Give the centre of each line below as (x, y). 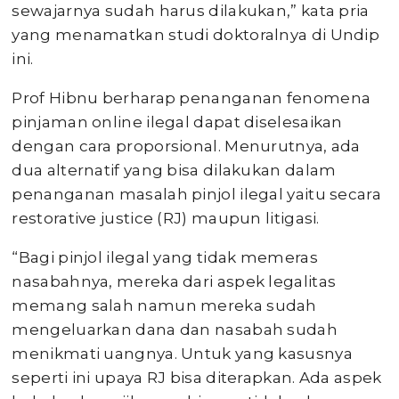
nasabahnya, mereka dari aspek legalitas (174, 281)
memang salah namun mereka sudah (164, 305)
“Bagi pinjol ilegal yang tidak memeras (165, 257)
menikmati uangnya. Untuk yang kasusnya (182, 354)
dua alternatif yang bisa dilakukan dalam (174, 170)
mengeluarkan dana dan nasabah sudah (175, 330)
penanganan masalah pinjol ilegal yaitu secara (196, 194)
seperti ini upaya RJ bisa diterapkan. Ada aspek (197, 378)
